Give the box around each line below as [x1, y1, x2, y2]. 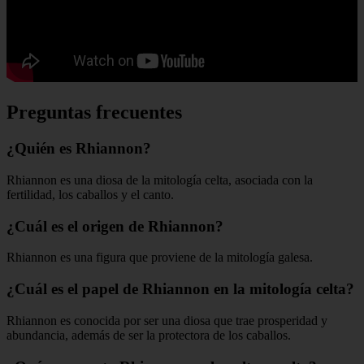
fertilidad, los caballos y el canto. [6, 187, 174, 201]
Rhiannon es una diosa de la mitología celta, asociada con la [6, 172, 313, 187]
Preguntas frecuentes [6, 102, 182, 123]
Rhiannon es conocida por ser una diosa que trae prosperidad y [6, 313, 327, 327]
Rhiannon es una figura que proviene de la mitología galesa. [6, 250, 313, 265]
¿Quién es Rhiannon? [6, 140, 151, 158]
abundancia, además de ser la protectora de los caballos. [6, 327, 291, 342]
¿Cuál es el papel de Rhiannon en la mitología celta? [6, 280, 354, 298]
